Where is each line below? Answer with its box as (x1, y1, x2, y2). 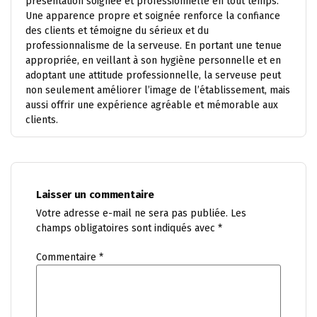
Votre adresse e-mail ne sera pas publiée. (36, 207, 228, 219)
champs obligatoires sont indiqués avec (36, 222, 218, 234)
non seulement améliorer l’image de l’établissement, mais (25, 84, 290, 96)
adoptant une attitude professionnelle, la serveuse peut (25, 69, 281, 81)
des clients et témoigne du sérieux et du (25, 25, 209, 37)
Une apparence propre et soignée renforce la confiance (25, 10, 280, 22)
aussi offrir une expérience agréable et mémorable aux (25, 99, 278, 111)
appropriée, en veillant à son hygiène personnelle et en (25, 54, 281, 67)
